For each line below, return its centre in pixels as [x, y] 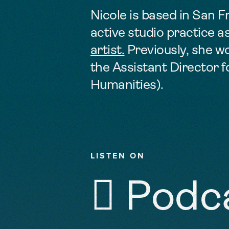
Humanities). [127, 85]
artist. [108, 51]
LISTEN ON [118, 156]
